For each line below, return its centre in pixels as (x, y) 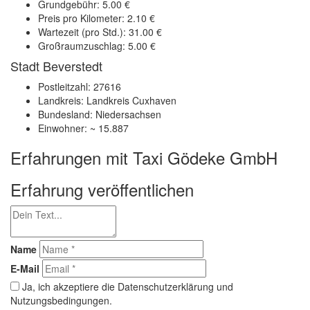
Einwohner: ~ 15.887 (83, 128)
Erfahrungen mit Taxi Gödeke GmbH (144, 157)
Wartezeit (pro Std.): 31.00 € (100, 32)
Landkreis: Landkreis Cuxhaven (107, 100)
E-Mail (25, 268)
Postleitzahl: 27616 (80, 86)
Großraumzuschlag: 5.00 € (97, 46)
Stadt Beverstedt (56, 66)
